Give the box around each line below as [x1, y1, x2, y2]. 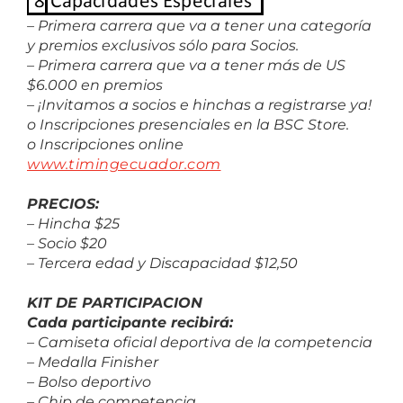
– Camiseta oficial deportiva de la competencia [27, 333, 372, 351]
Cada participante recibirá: [27, 313, 233, 331]
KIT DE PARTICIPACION [27, 293, 202, 311]
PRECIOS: [27, 194, 99, 212]
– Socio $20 [27, 234, 107, 252]
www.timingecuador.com [27, 155, 221, 173]
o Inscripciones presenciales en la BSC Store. [27, 115, 349, 133]
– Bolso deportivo [27, 372, 151, 390]
